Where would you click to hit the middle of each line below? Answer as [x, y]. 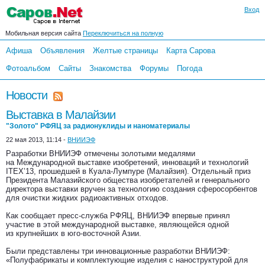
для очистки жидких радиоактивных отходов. [87, 198]
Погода [190, 68]
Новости [27, 95]
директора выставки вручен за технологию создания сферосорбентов [132, 189]
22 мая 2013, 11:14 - [37, 140]
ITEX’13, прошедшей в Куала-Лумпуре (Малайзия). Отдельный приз [128, 171]
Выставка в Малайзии [61, 115]
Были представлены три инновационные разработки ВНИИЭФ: [118, 251]
